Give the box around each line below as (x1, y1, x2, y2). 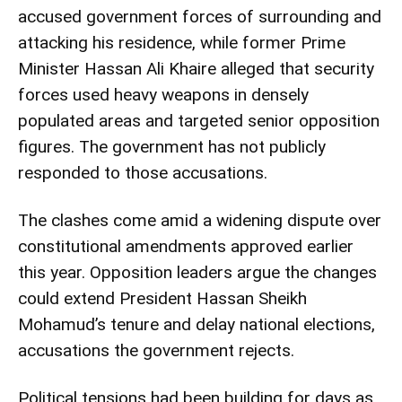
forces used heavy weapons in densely (18, 83, 309, 105)
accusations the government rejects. (18, 339, 294, 361)
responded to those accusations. (18, 162, 267, 183)
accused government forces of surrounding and (18, 5, 381, 27)
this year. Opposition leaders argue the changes (18, 261, 377, 283)
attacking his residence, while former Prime (18, 31, 345, 53)
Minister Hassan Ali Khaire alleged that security (18, 57, 374, 79)
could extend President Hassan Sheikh (18, 287, 307, 309)
